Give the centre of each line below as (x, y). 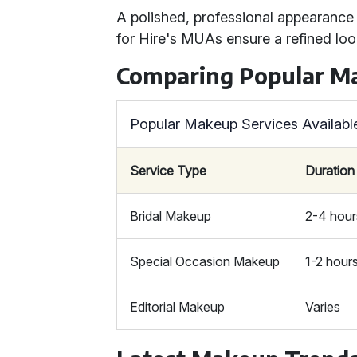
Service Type (169, 171)
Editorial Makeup (178, 307)
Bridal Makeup (171, 216)
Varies (323, 307)
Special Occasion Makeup (205, 261)
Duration (330, 171)
